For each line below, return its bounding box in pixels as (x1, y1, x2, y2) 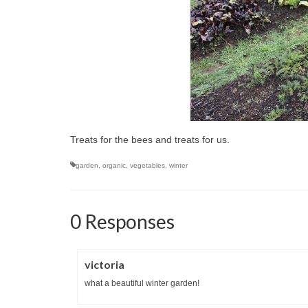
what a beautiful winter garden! (85, 278, 199, 288)
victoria (85, 257, 124, 271)
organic (102, 161, 126, 169)
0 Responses (70, 209, 175, 233)
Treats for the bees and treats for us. (70, 133, 230, 145)
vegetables (130, 161, 165, 169)
